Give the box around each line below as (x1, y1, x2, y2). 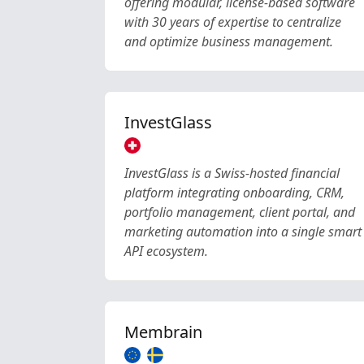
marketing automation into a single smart (124, 223, 362, 240)
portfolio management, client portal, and (124, 203, 355, 221)
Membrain (124, 321, 202, 343)
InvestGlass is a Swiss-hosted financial (124, 164, 340, 182)
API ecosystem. (124, 242, 208, 260)
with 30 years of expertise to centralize (124, 13, 341, 31)
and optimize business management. (124, 32, 333, 50)
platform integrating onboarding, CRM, (124, 184, 344, 201)
